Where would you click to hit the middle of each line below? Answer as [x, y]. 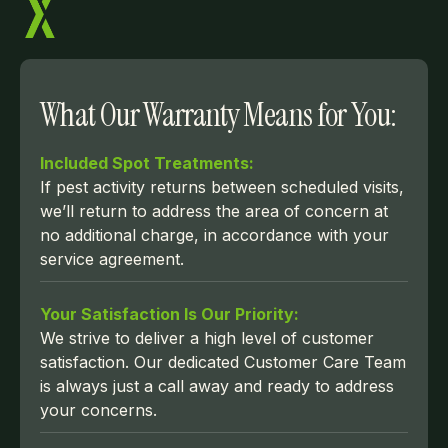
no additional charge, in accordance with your [214, 234]
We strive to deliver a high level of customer [207, 337]
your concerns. [98, 409]
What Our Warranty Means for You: [218, 114]
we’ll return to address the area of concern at [214, 210]
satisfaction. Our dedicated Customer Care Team [223, 361]
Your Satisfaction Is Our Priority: [169, 313]
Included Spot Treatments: [147, 162]
